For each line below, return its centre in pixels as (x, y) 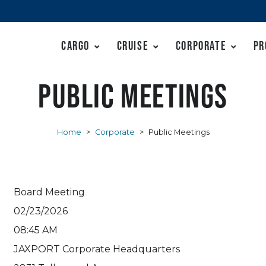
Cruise (133, 45)
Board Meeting (49, 192)
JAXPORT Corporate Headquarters (96, 249)
